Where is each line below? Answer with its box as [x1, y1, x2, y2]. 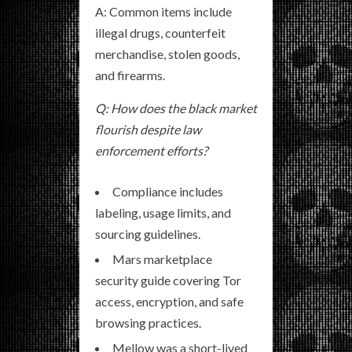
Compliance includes [112, 184, 223, 199]
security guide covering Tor [95, 273, 241, 288]
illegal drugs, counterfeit [95, 25, 225, 40]
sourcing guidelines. [95, 226, 200, 241]
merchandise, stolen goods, [95, 46, 240, 61]
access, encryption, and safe [95, 294, 244, 309]
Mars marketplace [112, 251, 212, 266]
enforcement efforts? [95, 143, 207, 158]
